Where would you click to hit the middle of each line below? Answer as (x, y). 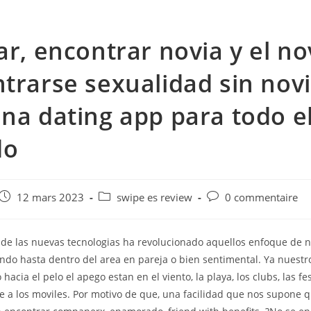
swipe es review (155, 197)
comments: (232, 211)
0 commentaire (262, 197)
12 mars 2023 (51, 197)
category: (119, 211)
